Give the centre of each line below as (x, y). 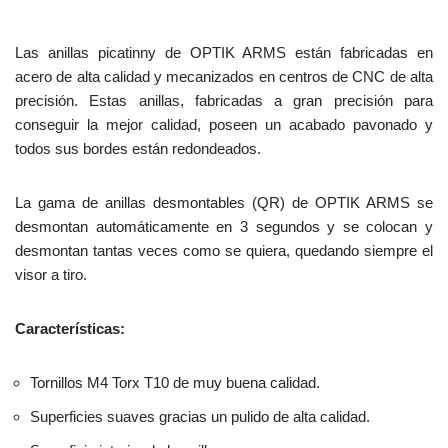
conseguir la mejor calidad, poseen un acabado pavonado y (224, 125)
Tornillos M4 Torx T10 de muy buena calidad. (175, 383)
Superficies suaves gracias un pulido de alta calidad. (200, 417)
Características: (70, 329)
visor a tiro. (51, 275)
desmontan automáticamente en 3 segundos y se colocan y (224, 227)
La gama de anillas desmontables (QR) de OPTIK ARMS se (224, 203)
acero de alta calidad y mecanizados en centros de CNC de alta (224, 77)
